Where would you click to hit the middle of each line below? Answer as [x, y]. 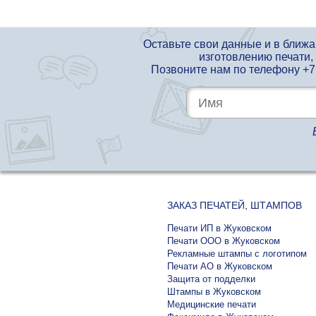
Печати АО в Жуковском [220, 267]
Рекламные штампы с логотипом [237, 254]
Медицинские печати [212, 305]
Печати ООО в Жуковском [224, 241]
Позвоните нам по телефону [226, 70]
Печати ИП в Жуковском [219, 229]
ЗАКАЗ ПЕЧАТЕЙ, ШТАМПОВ [235, 206]
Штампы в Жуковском [214, 292]
